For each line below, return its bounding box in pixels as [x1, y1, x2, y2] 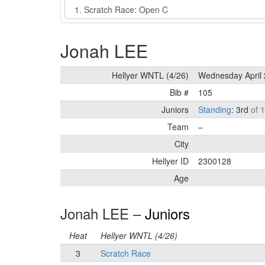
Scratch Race [101, 247, 151, 259]
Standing [198, 103, 231, 115]
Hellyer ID [152, 154, 189, 167]
